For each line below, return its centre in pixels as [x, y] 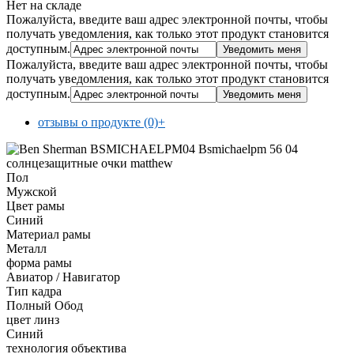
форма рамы [39, 262]
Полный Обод [45, 305]
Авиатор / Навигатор [63, 277]
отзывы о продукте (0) [98, 122]
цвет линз [33, 319]
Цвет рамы [36, 205]
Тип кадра [34, 291]
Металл [26, 248]
